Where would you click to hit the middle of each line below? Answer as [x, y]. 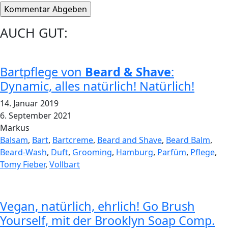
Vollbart [65, 164]
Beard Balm [188, 140]
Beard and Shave [130, 140]
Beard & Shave [128, 72]
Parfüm [172, 152]
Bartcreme [73, 140]
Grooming [92, 152]
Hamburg [135, 152]
